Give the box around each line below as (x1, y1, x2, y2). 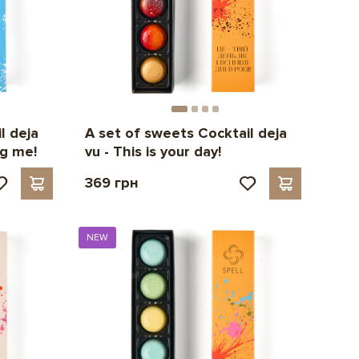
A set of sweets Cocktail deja (84, 123, 287, 142)
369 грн (84, 173, 139, 192)
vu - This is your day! (84, 142, 221, 160)
